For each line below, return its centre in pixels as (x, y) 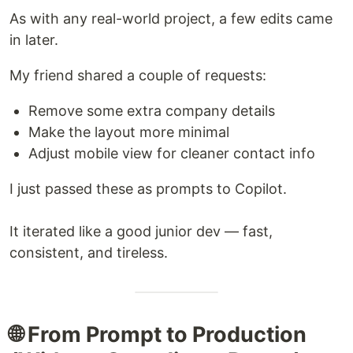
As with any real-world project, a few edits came (171, 18)
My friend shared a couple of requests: (138, 75)
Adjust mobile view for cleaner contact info (172, 153)
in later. (34, 39)
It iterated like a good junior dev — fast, (141, 231)
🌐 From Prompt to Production (158, 334)
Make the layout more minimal (129, 132)
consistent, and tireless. (89, 252)
